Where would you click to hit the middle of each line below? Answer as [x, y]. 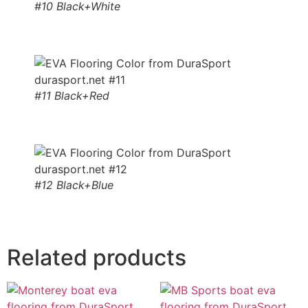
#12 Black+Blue [74, 185]
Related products [97, 257]
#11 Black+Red [72, 95]
